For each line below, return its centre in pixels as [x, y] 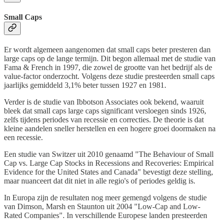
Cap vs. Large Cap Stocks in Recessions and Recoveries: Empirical [109, 163]
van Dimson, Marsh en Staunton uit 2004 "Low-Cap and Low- [102, 207]
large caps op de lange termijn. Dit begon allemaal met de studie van [110, 59]
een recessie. [23, 138]
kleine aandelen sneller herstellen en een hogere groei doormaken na [110, 129]
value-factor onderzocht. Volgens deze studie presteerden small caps [109, 76]
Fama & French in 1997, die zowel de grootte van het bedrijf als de [108, 68]
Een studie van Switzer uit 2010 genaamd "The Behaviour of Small [109, 154]
